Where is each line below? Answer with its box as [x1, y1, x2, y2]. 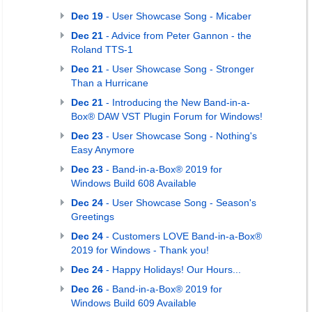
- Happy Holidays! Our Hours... [103, 264, 241, 275]
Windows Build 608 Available [71, 178, 196, 189]
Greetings [71, 211, 114, 222]
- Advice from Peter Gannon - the [103, 30, 251, 41]
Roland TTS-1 [71, 44, 133, 55]
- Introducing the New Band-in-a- [103, 97, 250, 108]
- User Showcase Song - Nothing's [103, 130, 257, 141]
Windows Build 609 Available [71, 297, 196, 309]
